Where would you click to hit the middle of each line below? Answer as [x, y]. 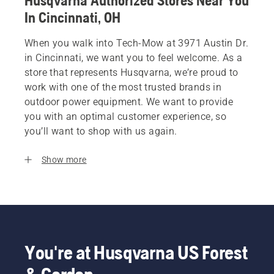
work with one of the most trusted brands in [123, 87]
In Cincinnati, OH [72, 18]
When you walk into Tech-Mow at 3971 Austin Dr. [137, 43]
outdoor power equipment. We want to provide [129, 102]
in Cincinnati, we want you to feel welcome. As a [134, 58]
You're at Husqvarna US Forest [136, 253]
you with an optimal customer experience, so [126, 117]
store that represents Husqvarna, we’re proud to [131, 73]
